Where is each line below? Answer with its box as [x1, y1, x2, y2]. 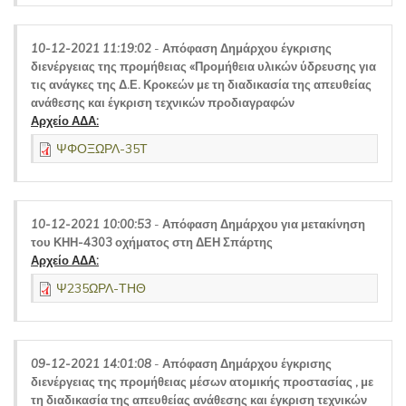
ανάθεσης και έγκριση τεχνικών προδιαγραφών [31, 95, 295, 110]
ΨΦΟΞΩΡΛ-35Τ [56, 140, 148, 157]
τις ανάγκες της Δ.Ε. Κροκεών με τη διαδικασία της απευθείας [31, 77, 372, 92]
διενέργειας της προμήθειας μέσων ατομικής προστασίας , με [31, 374, 373, 389]
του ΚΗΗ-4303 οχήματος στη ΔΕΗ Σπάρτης [31, 235, 273, 249]
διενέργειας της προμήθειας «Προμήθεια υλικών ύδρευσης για [31, 59, 376, 73]
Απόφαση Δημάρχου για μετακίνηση [162, 217, 365, 231]
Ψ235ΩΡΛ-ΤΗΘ [56, 280, 146, 296]
